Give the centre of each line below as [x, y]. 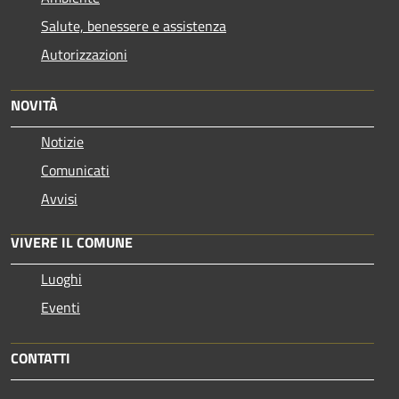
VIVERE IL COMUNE [72, 242]
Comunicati [75, 170]
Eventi [61, 307]
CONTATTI [41, 358]
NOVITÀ [34, 105]
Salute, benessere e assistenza [134, 25]
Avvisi [59, 198]
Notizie [62, 141]
